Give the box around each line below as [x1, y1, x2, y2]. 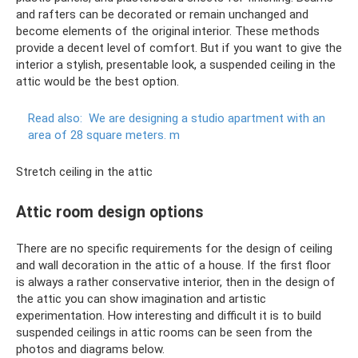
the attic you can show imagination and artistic [16, 291, 266, 306]
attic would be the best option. [16, 74, 179, 89]
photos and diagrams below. [16, 341, 165, 356]
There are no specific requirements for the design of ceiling [16, 241, 332, 256]
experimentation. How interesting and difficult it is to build [16, 308, 321, 323]
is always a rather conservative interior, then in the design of [16, 274, 336, 289]
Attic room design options [16, 202, 204, 221]
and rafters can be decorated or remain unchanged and [16, 6, 308, 22]
